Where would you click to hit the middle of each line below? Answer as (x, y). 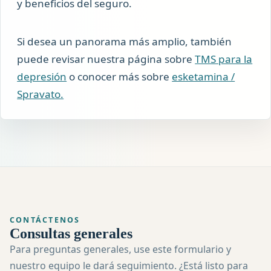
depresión (42, 76)
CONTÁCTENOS (45, 220)
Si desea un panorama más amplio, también (125, 41)
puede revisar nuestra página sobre (106, 59)
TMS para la (224, 59)
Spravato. (41, 94)
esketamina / (204, 76)
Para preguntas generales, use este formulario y (120, 249)
